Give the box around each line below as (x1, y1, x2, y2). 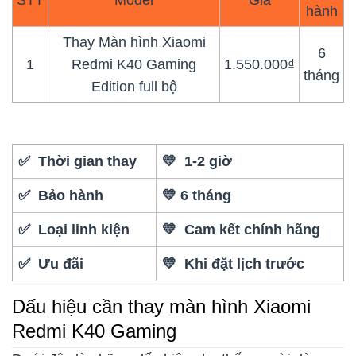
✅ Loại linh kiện (18, 221, 130, 238)
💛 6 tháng (162, 187, 232, 203)
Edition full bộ (91, 78, 177, 95)
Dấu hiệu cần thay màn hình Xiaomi (12, 296, 311, 318)
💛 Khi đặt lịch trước (162, 255, 305, 272)
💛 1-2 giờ (162, 153, 233, 169)
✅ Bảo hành (18, 187, 104, 203)
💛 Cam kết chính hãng (162, 221, 321, 238)
